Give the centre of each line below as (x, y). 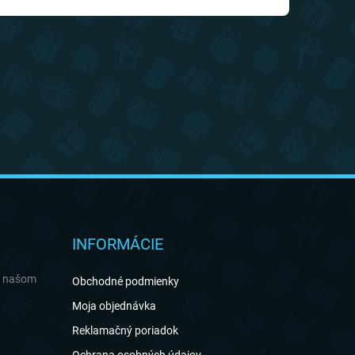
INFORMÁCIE (117, 244)
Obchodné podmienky (125, 281)
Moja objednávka (114, 306)
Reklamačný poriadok (125, 330)
